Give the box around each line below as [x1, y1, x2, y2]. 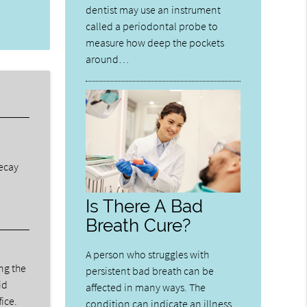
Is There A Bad [86, 195, 204, 217]
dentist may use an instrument [86, 2, 221, 16]
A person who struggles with [86, 247, 210, 261]
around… [86, 51, 130, 66]
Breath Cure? [86, 214, 191, 236]
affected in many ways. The [86, 280, 206, 294]
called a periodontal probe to [86, 19, 219, 33]
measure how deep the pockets [86, 35, 225, 49]
